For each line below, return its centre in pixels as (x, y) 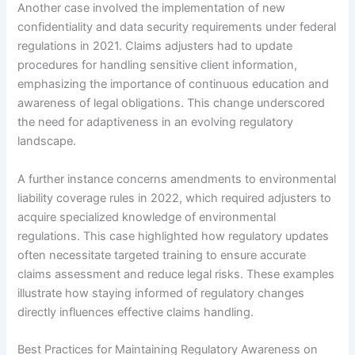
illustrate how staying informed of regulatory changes (161, 293)
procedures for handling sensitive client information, (158, 65)
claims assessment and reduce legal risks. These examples (176, 274)
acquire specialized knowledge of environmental (147, 217)
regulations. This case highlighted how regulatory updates (174, 236)
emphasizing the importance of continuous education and (174, 84)
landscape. (47, 141)
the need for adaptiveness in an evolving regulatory (156, 122)
